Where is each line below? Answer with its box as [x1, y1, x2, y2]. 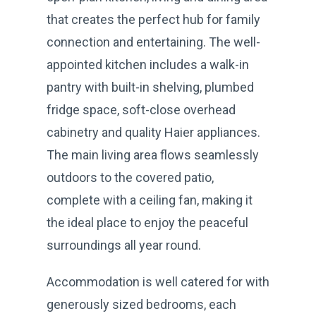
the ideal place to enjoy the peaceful [47, 214, 248, 230]
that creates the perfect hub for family [47, 11, 260, 27]
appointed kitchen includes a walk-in [47, 56, 249, 72]
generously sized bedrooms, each [47, 296, 236, 312]
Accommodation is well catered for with [47, 274, 269, 289]
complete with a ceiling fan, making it [47, 192, 253, 207]
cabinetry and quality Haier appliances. [47, 124, 260, 140]
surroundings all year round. [47, 237, 201, 253]
